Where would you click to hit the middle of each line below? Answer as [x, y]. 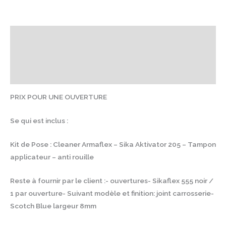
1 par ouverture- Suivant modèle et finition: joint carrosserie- [112, 193]
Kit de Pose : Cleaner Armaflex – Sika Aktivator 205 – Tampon [113, 145]
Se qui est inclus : [39, 121]
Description [30, 35]
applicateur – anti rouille [52, 157]
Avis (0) [23, 74]
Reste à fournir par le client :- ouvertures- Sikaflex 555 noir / [112, 180]
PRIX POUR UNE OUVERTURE [59, 97]
